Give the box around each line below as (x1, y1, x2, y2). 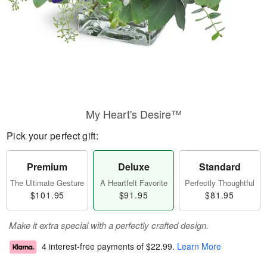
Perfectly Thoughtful (185, 177, 255, 188)
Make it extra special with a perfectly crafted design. (9, 219, 209, 231)
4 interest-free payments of (42, 240, 146, 253)
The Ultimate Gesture (10, 177, 85, 188)
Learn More (177, 240, 221, 253)
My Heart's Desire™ (85, 106, 182, 122)
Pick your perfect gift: (7, 129, 98, 142)
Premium (27, 160, 68, 173)
